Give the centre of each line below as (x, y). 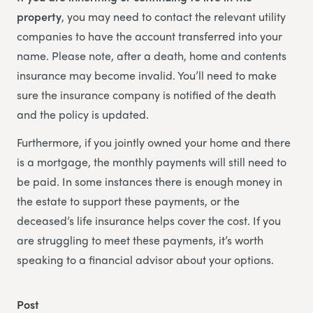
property (39, 16)
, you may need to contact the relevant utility (174, 16)
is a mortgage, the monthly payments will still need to (152, 161)
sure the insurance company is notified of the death (146, 94)
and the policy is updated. (83, 114)
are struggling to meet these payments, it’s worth (140, 240)
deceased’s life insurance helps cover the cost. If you (149, 220)
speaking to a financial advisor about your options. (145, 259)
